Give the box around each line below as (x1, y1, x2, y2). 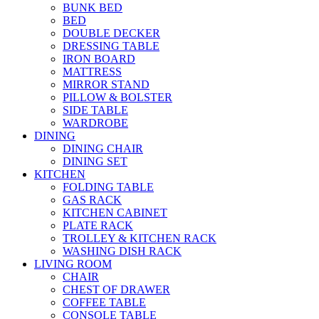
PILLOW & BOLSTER (63, 91, 172, 104)
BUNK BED (63, 1, 122, 14)
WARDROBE (63, 117, 128, 130)
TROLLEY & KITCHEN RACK (63, 232, 216, 245)
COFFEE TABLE (63, 296, 146, 309)
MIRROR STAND (63, 78, 150, 91)
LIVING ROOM (34, 258, 112, 271)
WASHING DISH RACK (63, 245, 182, 258)
